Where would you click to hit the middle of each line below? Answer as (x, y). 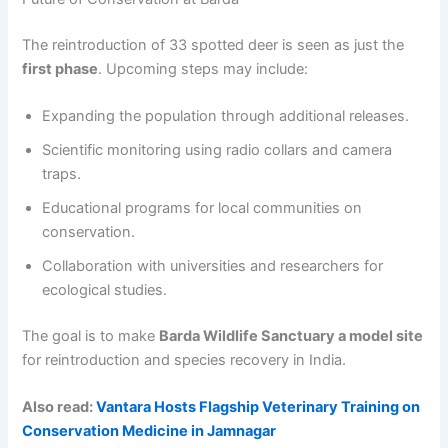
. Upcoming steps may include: (203, 68)
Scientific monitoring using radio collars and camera (217, 150)
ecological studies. (105, 290)
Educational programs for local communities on (202, 208)
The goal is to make (91, 336)
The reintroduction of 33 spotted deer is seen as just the (213, 44)
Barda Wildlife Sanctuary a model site (291, 336)
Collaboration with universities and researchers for (213, 266)
